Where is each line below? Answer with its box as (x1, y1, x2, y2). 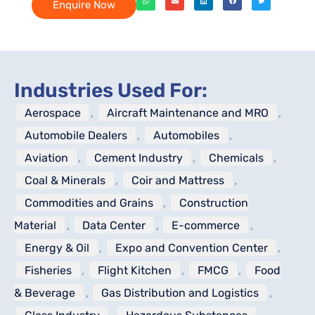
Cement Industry (94, 150, 183, 165)
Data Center (82, 218, 146, 232)
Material (14, 218, 56, 232)
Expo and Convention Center (115, 240, 268, 255)
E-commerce (172, 218, 240, 232)
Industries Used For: (14, 78, 207, 102)
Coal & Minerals (24, 173, 105, 187)
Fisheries (24, 263, 72, 277)
